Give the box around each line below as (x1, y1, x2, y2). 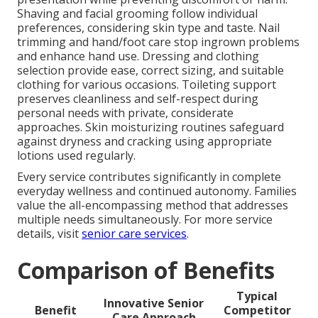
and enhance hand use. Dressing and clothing (17, 48, 259, 65)
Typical (236, 288, 278, 305)
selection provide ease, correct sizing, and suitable (17, 62, 284, 79)
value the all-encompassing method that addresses (17, 197, 288, 214)
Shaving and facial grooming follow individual (17, 6, 258, 22)
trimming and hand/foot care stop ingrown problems (17, 34, 300, 50)
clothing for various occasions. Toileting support (17, 77, 276, 93)
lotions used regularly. (17, 148, 136, 164)
